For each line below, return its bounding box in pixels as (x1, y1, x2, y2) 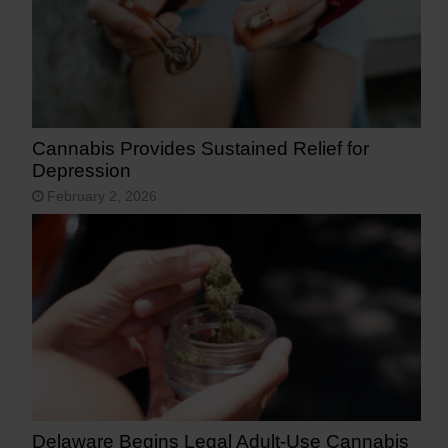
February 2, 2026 (47, 188, 158, 204)
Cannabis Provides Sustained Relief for (32, 137, 370, 159)
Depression (32, 159, 132, 181)
